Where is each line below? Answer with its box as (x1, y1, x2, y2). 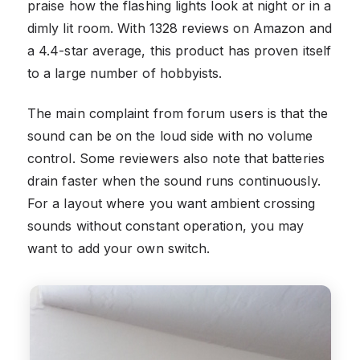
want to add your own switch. (27, 239, 211, 256)
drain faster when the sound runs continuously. (27, 172, 321, 189)
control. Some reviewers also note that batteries (27, 149, 325, 166)
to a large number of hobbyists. (27, 64, 223, 81)
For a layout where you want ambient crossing (27, 194, 316, 211)
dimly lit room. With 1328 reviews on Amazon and (27, 19, 332, 36)
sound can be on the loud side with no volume (27, 127, 313, 144)
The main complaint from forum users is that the (27, 104, 328, 121)
